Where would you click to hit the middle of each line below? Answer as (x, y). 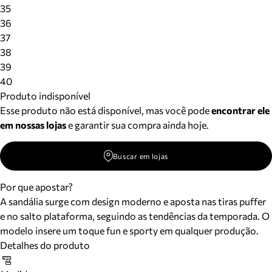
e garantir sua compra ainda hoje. (138, 125)
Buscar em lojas (141, 156)
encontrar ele (240, 110)
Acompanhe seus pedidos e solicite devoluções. (132, 22)
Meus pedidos (61, 8)
